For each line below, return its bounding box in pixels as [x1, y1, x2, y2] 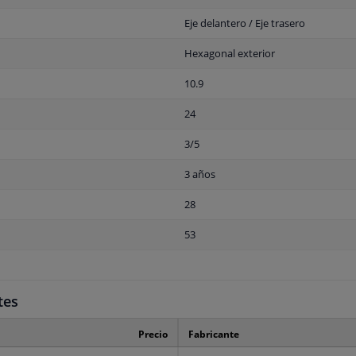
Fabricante [188, 327, 239, 342]
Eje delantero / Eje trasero [184, 16, 305, 31]
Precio [138, 327, 168, 342]
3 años [184, 167, 215, 182]
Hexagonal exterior [184, 46, 275, 61]
